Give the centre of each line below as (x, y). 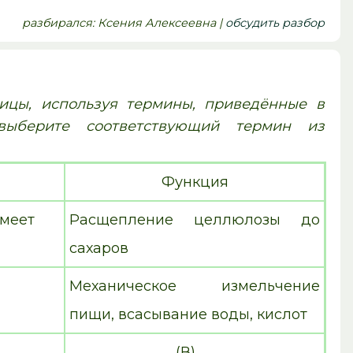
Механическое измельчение (195, 286)
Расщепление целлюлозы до (195, 220)
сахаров (99, 249)
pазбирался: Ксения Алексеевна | (123, 23)
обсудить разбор (275, 23)
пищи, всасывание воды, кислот (189, 315)
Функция (195, 182)
